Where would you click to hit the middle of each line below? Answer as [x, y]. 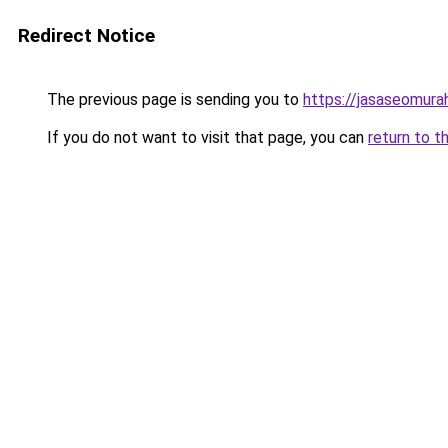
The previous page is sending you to [173, 99]
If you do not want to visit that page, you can [205, 137]
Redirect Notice [86, 35]
